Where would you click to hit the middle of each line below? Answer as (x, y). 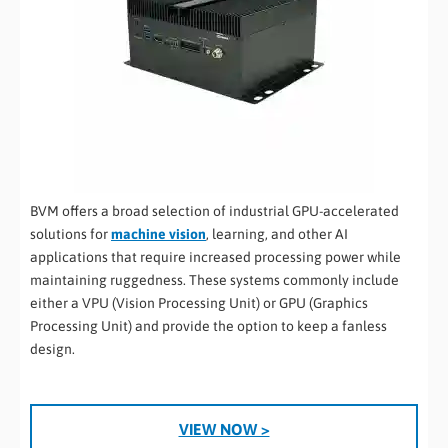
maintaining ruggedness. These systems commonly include (214, 280)
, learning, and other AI (277, 234)
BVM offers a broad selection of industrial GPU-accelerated (214, 211)
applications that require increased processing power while (215, 257)
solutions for (70, 234)
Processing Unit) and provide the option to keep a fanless (208, 326)
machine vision (158, 234)
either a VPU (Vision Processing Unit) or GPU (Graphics (199, 303)
